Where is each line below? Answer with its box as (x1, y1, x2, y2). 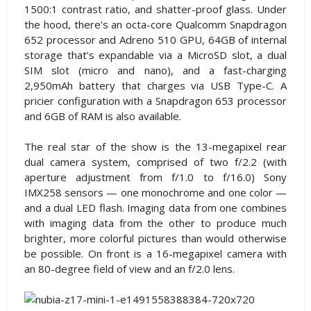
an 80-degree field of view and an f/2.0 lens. (24, 262, 235, 276)
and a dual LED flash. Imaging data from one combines (24, 201, 287, 215)
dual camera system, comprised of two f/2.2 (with (24, 155, 287, 169)
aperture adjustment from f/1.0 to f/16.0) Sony (24, 170, 287, 185)
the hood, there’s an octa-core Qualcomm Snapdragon (24, 17, 287, 32)
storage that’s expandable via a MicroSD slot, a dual (24, 48, 287, 62)
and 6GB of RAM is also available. (24, 109, 181, 124)
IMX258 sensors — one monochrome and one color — (24, 185, 287, 200)
